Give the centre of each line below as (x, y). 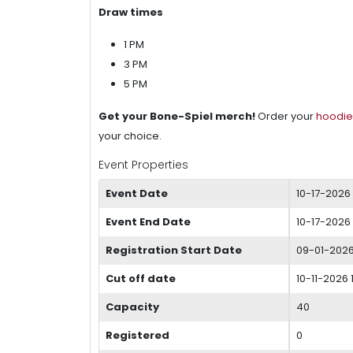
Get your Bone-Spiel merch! (177, 116)
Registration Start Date (174, 250)
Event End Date (148, 221)
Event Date (137, 193)
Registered (137, 335)
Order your (286, 116)
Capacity (132, 307)
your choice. (130, 136)
